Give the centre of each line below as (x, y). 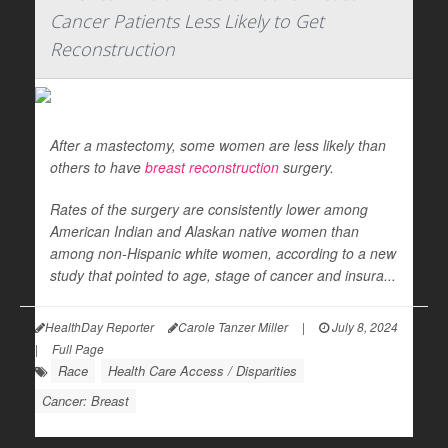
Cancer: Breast (85, 400)
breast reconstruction (212, 167)
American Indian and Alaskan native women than (204, 231)
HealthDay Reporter (99, 326)
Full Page (78, 348)
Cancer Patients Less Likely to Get (187, 21)
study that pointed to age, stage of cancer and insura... (223, 275)
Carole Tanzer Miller (233, 326)
